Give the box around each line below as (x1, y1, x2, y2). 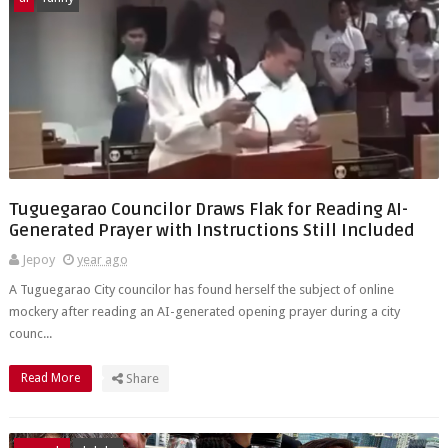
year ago (76, 252, 128, 267)
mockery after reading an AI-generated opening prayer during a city (8, 304, 400, 319)
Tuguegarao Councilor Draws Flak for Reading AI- (8, 199, 408, 220)
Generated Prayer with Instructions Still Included (8, 220, 414, 241)
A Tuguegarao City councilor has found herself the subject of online (8, 282, 394, 297)
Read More (20, 371, 83, 385)
